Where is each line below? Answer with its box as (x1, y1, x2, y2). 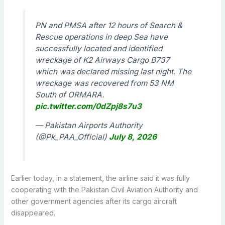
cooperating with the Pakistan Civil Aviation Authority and (11, 185, 198, 194)
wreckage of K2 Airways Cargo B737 (35, 55, 170, 65)
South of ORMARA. (35, 90, 104, 100)
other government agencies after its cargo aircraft (11, 196, 177, 205)
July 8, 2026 (108, 132, 157, 142)
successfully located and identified (35, 44, 162, 54)
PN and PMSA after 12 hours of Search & (35, 21, 182, 31)
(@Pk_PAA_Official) (35, 132, 109, 142)
